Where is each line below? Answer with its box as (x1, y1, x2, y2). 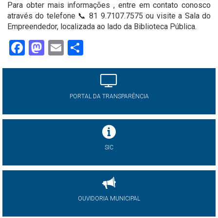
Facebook (25, 38, 90, 57)
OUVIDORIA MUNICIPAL (78, 195, 140, 202)
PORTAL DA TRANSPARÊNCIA (69, 92, 149, 100)
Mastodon (44, 38, 113, 57)
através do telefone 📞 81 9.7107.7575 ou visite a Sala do (7, 11, 211, 20)
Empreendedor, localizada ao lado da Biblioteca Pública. (7, 21, 197, 31)
